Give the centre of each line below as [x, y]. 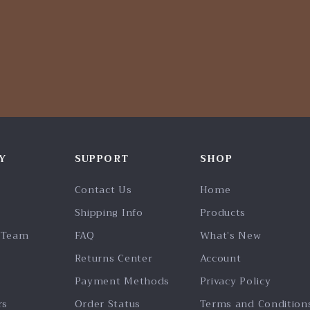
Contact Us [103, 190]
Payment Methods [122, 281]
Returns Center [113, 258]
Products [223, 212]
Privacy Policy [235, 281]
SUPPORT [102, 158]
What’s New [230, 235]
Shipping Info [109, 212]
